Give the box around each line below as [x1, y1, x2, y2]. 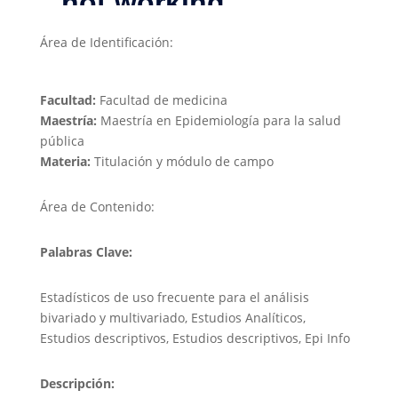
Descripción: [39, 374, 115, 392]
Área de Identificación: [39, 33, 173, 51]
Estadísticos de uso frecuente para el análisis [39, 288, 309, 306]
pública [39, 131, 84, 149]
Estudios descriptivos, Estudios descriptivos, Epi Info [39, 329, 350, 346]
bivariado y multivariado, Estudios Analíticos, [39, 308, 306, 326]
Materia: [39, 152, 91, 170]
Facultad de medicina [95, 91, 227, 108]
